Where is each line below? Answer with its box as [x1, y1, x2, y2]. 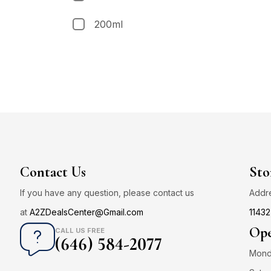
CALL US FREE [55, 226, 105, 235]
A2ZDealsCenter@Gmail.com [30, 206, 143, 217]
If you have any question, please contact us [20, 187, 194, 198]
